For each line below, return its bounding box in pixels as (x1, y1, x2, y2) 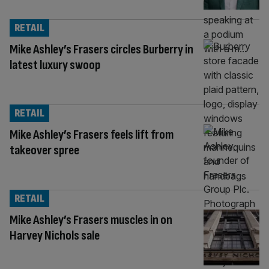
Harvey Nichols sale (10, 227, 100, 244)
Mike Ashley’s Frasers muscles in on (10, 211, 172, 228)
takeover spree (10, 142, 79, 159)
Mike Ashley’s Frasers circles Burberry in (10, 41, 193, 58)
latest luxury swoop (10, 56, 100, 73)
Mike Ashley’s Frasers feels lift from (10, 126, 174, 143)
